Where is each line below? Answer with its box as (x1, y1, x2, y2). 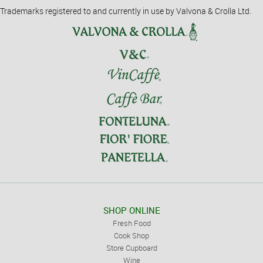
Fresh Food (112, 218, 151, 228)
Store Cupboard (106, 242, 157, 253)
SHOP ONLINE (103, 204, 160, 216)
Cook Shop (114, 230, 149, 241)
